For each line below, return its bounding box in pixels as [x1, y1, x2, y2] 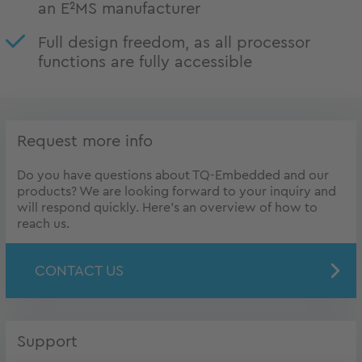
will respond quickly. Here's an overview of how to [17, 200, 318, 214]
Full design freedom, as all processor [38, 34, 310, 51]
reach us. [17, 217, 69, 230]
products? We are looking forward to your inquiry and [17, 184, 336, 198]
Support [17, 333, 78, 350]
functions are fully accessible [38, 53, 252, 70]
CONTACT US [35, 263, 124, 278]
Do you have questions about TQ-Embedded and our [17, 168, 329, 182]
